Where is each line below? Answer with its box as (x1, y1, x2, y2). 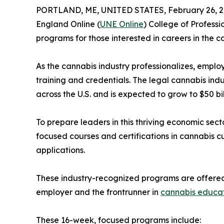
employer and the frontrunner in (36, 186, 160, 197)
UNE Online (100, 18, 143, 29)
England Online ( (36, 18, 100, 29)
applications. (36, 144, 85, 155)
